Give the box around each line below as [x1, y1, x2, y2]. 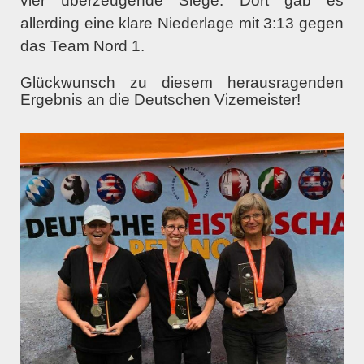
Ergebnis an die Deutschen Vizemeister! [20, 91, 301, 109]
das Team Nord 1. [20, 37, 145, 55]
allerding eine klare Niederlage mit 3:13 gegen [20, 15, 344, 32]
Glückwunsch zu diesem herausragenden [20, 74, 344, 92]
